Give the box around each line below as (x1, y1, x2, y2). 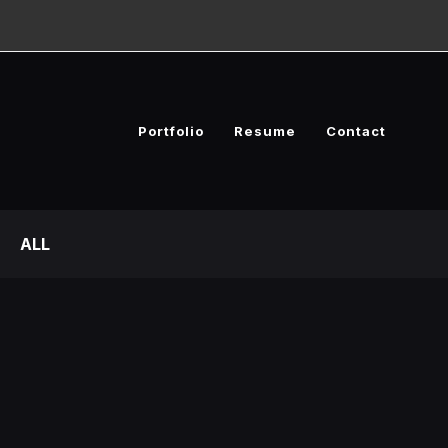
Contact (326, 123, 386, 139)
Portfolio (138, 123, 204, 139)
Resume (234, 123, 296, 139)
